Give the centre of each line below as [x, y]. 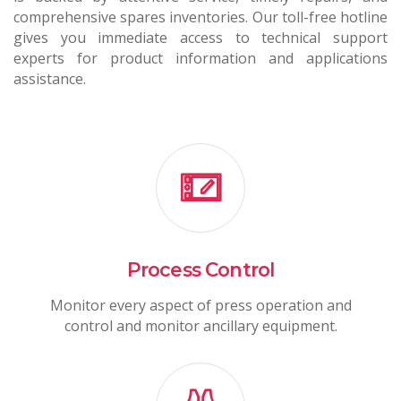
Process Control [200, 270]
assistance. [50, 78]
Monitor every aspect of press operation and [200, 306]
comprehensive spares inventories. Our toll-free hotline [200, 17]
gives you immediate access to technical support [200, 37]
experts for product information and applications [200, 58]
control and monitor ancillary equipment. [200, 326]
